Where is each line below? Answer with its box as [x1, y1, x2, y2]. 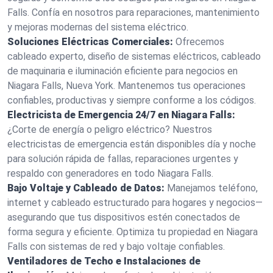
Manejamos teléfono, [167, 182, 258, 194]
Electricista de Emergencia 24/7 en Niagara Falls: [7, 109, 235, 121]
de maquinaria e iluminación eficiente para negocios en [7, 65, 238, 77]
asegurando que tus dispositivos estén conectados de [7, 211, 240, 223]
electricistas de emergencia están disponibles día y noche [7, 138, 256, 150]
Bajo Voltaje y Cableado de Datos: [7, 182, 165, 194]
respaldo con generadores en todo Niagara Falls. [7, 168, 213, 179]
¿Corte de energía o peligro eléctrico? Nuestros [7, 124, 212, 135]
